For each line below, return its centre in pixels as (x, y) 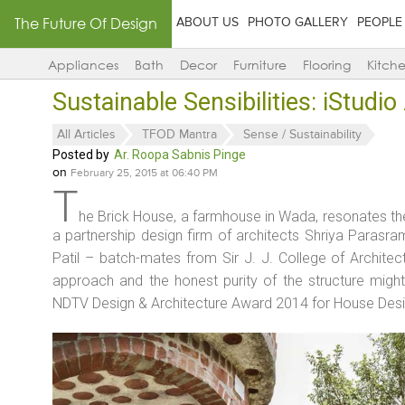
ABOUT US (207, 23)
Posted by (81, 155)
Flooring (326, 65)
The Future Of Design (86, 24)
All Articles (86, 135)
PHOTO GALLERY (298, 23)
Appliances (83, 65)
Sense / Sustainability (302, 135)
